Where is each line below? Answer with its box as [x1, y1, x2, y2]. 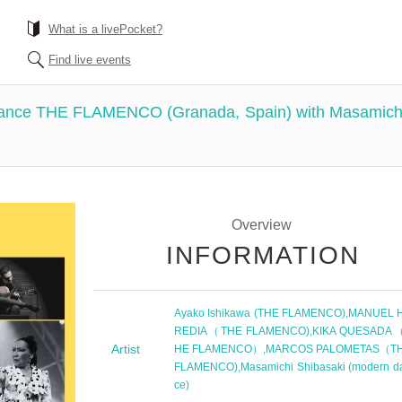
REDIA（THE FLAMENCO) [174, 325, 310, 337]
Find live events [48, 53, 131, 66]
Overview [232, 217, 292, 232]
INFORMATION [165, 241, 360, 269]
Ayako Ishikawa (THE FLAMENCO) [174, 307, 345, 319]
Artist [111, 342, 140, 356]
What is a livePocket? [48, 22, 162, 36]
